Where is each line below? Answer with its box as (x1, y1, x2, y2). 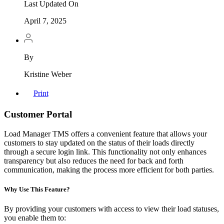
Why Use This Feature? (4, 185, 70, 193)
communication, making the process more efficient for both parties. (4, 165, 214, 174)
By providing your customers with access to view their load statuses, (4, 204, 219, 213)
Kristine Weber (24, 69, 71, 78)
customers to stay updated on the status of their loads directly (4, 138, 194, 147)
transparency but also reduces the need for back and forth (4, 156, 183, 165)
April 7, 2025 (24, 16, 66, 25)
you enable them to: (4, 213, 66, 222)
